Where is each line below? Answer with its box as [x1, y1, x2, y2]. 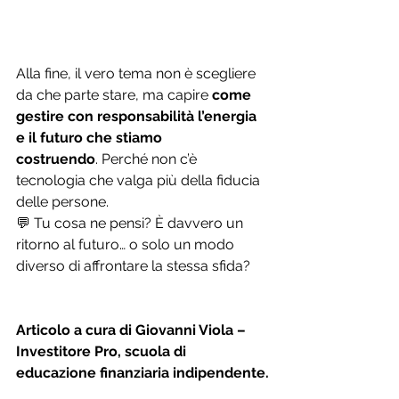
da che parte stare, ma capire [16, 85, 212, 103]
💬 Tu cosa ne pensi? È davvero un [16, 214, 247, 232]
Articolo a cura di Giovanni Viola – [16, 321, 249, 338]
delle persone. [16, 192, 109, 210]
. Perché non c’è [95, 150, 200, 167]
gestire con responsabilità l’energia [16, 107, 260, 125]
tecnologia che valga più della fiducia [16, 171, 264, 189]
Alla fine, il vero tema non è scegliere [16, 64, 259, 82]
